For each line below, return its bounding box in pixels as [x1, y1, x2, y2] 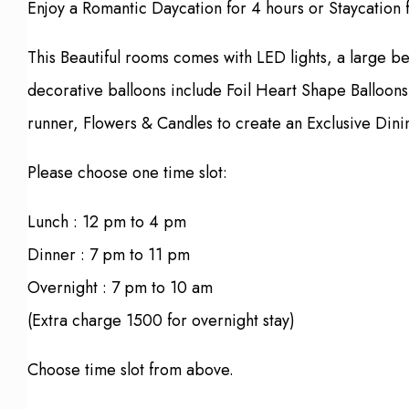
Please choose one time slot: [27, 161, 227, 185]
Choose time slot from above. [27, 358, 238, 383]
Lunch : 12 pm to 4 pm [27, 210, 186, 235]
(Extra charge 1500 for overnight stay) [27, 309, 295, 333]
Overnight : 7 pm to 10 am [27, 276, 217, 300]
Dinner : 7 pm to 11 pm [27, 243, 190, 267]
